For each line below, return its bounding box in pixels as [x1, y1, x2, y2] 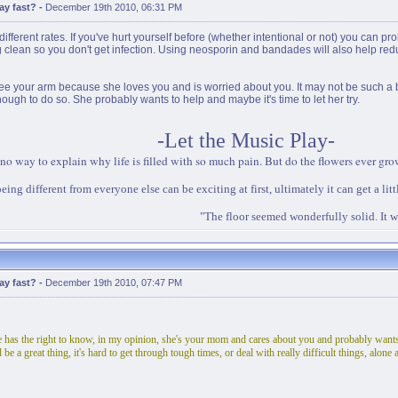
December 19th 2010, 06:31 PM [45, 2, 182, 12]
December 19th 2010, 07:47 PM [45, 277, 182, 288]
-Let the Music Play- [157, 129, 335, 152]
